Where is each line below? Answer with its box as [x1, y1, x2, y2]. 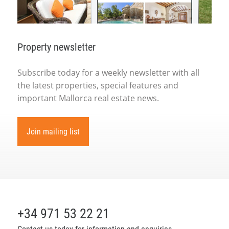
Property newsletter [17, 40, 96, 53]
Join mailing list [26, 126, 80, 136]
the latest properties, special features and [17, 79, 178, 91]
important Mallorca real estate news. [17, 92, 159, 104]
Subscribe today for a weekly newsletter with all [17, 66, 199, 78]
